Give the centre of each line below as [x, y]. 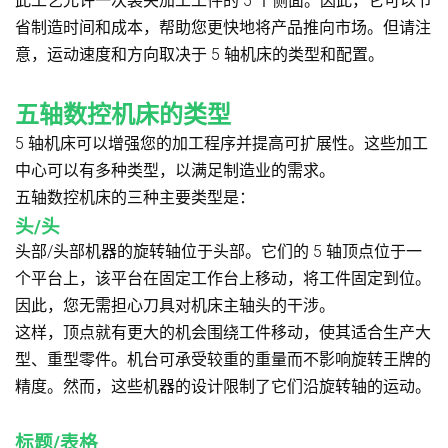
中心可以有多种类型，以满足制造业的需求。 [175, 170]
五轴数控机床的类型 [123, 114]
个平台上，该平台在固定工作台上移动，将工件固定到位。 [223, 278]
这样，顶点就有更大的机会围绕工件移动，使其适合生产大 [223, 332]
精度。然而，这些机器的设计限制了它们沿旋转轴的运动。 [223, 386]
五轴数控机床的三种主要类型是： [135, 197]
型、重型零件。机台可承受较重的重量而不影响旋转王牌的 [223, 359]
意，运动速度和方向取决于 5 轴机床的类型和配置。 [199, 54]
